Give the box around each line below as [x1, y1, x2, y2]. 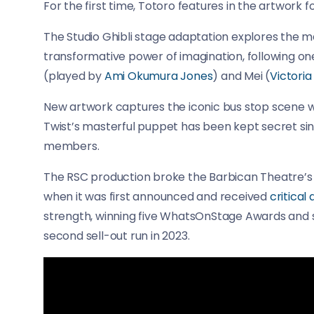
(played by [43, 68, 104, 85]
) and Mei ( [212, 68, 271, 85]
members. [43, 138, 100, 155]
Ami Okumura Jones [104, 68, 213, 85]
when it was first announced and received [43, 189, 270, 205]
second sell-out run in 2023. [43, 228, 190, 245]
